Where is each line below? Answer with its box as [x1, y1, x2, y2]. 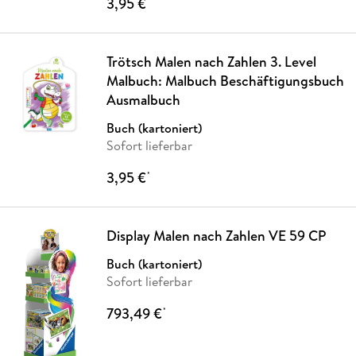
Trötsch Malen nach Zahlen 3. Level [106, 52, 316, 72]
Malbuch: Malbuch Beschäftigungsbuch [106, 71, 344, 91]
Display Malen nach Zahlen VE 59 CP [106, 226, 326, 246]
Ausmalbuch [106, 90, 180, 110]
